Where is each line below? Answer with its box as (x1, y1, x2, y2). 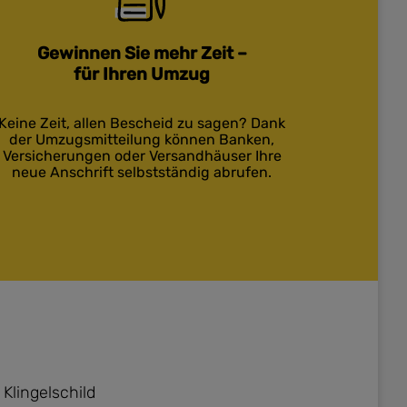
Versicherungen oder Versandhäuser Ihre (2, 147, 282, 164)
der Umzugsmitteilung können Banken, (9, 131, 274, 148)
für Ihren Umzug (74, 64, 210, 84)
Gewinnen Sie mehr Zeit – (36, 43, 247, 64)
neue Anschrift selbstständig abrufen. (12, 164, 272, 181)
